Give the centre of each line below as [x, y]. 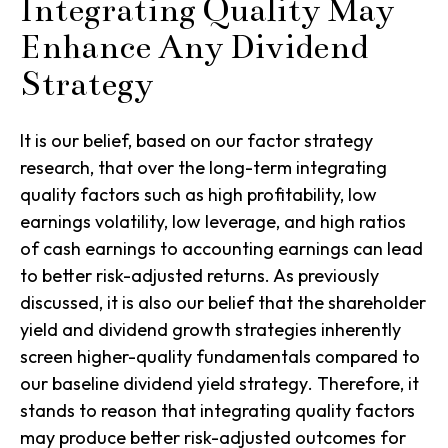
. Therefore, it [363, 384]
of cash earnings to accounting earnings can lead [221, 249]
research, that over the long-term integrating [203, 168]
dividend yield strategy [215, 384]
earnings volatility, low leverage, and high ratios [213, 222]
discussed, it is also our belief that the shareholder [223, 303]
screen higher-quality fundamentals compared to [220, 357]
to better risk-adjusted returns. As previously [199, 276]
